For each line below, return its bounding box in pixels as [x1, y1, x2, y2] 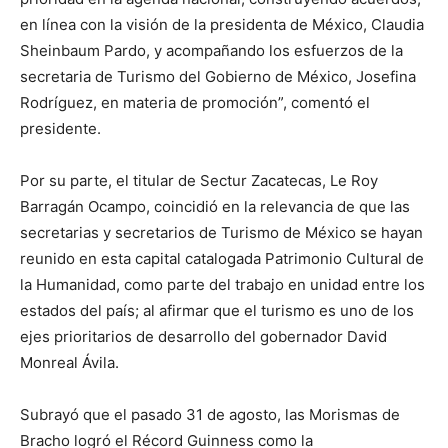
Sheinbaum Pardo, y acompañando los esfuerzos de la [20, 40, 403, 60]
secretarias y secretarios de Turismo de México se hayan [20, 222, 423, 242]
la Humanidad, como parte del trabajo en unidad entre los [20, 274, 425, 294]
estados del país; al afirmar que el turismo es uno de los [20, 300, 414, 320]
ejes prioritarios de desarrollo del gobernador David [20, 326, 387, 346]
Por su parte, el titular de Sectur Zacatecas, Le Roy [20, 170, 378, 190]
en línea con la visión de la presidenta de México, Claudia [20, 14, 424, 34]
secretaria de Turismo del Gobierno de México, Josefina [20, 66, 416, 86]
